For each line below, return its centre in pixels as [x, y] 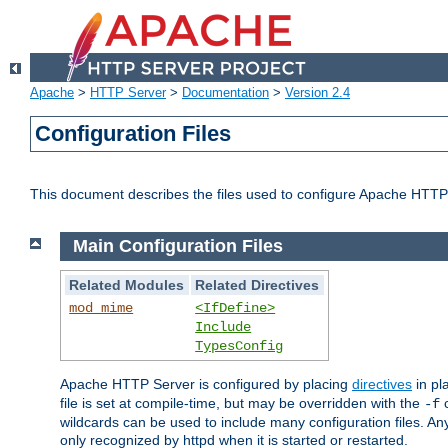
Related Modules [127, 284]
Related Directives [257, 284]
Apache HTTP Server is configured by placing [206, 383]
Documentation [225, 93]
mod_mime [101, 307]
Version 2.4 [317, 93]
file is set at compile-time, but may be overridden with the [242, 402]
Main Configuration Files [177, 246]
